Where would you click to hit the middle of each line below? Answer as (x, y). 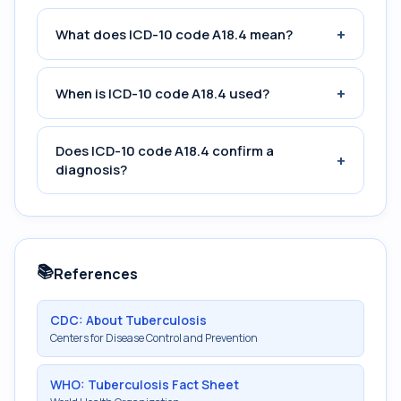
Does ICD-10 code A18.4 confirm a (165, 151)
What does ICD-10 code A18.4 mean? (174, 34)
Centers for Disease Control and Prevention (154, 338)
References (96, 274)
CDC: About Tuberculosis (128, 320)
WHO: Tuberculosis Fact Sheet (145, 384)
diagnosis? (91, 170)
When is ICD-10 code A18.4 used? (162, 93)
